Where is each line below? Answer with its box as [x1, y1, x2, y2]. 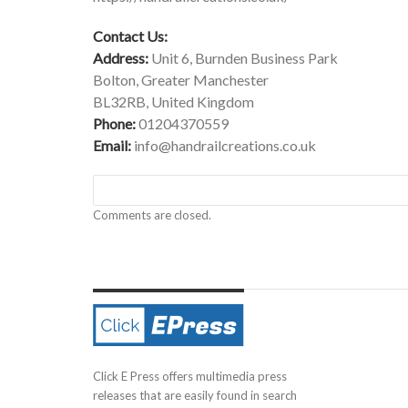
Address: [93, 49, 148, 66]
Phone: [93, 115, 136, 132]
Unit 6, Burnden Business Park [148, 49, 338, 66]
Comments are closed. [93, 208, 211, 222]
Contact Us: [93, 27, 168, 45]
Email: [93, 137, 131, 154]
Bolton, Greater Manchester [93, 71, 269, 88]
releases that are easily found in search [93, 388, 297, 403]
